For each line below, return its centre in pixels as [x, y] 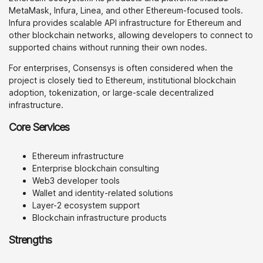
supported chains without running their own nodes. [108, 47]
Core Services [39, 127]
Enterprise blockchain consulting [96, 168]
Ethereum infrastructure [78, 156]
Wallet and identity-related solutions [103, 193]
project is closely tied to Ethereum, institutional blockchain [122, 80]
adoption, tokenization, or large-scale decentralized [111, 92]
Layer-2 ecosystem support [86, 205]
